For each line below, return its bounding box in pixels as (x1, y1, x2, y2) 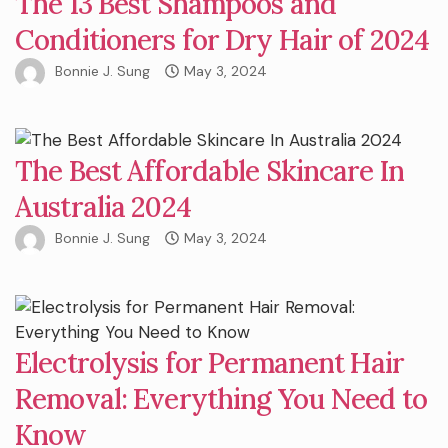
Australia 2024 (15, 188, 191, 225)
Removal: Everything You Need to (15, 380, 427, 417)
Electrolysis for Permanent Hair (15, 344, 404, 381)
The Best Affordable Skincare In (15, 152, 404, 189)
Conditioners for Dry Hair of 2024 (15, 21, 430, 58)
